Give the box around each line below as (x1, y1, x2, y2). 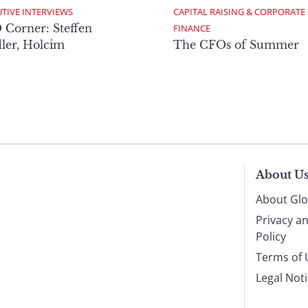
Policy (256, 228, 286, 244)
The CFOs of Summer (173, 37, 299, 52)
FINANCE (173, 21, 210, 34)
